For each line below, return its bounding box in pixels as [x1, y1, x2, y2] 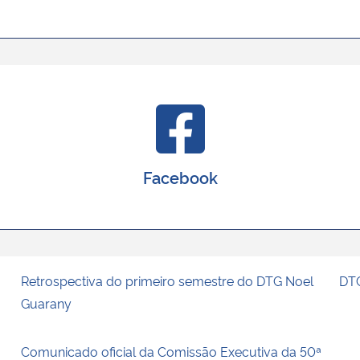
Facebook [142, 165, 218, 188]
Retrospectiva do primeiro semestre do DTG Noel [21, 271, 314, 289]
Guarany [21, 293, 76, 312]
